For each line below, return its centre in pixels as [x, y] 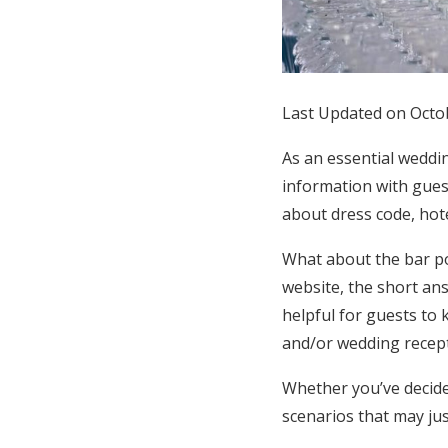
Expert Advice [89, 105]
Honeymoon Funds [156, 35]
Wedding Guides [140, 157]
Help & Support [133, 285]
